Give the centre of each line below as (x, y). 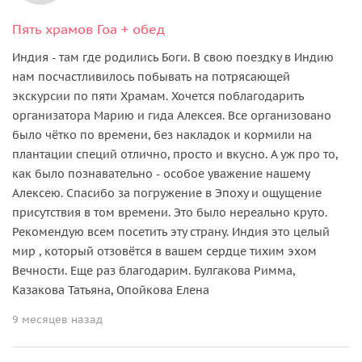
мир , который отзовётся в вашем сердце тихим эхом (164, 251)
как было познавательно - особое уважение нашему (161, 173)
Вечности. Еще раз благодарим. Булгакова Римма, (154, 270)
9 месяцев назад (57, 319)
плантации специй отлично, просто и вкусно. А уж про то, (175, 154)
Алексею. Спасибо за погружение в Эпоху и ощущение (167, 193)
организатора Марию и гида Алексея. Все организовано (172, 115)
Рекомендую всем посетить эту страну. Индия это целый (171, 232)
